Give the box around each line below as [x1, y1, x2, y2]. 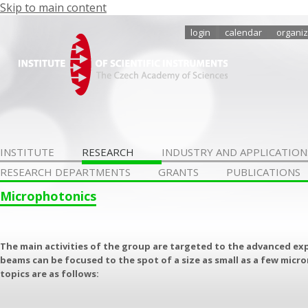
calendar [225, 26, 262, 38]
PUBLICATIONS [226, 165, 300, 179]
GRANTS [158, 165, 199, 179]
